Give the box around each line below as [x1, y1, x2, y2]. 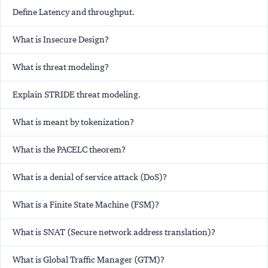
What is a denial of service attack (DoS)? [13, 172, 167, 183]
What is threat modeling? [13, 62, 109, 73]
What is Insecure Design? [13, 34, 109, 45]
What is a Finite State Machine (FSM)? [13, 199, 159, 211]
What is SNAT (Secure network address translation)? [13, 227, 215, 238]
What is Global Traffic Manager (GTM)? [13, 254, 165, 266]
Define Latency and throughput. [13, 7, 135, 18]
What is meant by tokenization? [13, 117, 134, 128]
